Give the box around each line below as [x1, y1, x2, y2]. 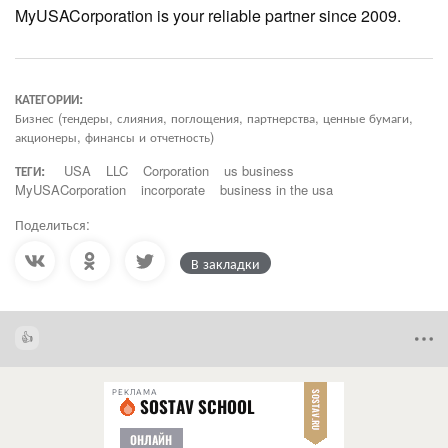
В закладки [191, 252, 260, 273]
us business [224, 160, 294, 180]
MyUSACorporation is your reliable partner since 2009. [15, 3, 401, 27]
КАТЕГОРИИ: [15, 88, 83, 108]
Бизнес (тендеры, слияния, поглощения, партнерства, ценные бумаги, [15, 107, 413, 127]
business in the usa [220, 179, 333, 199]
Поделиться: [15, 213, 90, 234]
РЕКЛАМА [112, 387, 158, 397]
